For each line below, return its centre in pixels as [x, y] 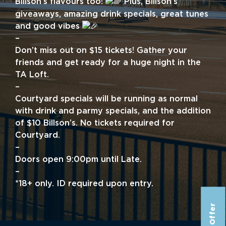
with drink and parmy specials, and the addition [113, 111]
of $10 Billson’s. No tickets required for [95, 123]
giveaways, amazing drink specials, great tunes [112, 14]
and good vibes [49, 26]
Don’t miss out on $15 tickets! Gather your [101, 50]
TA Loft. [32, 75]
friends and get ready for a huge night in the [108, 63]
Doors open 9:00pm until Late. [78, 159]
